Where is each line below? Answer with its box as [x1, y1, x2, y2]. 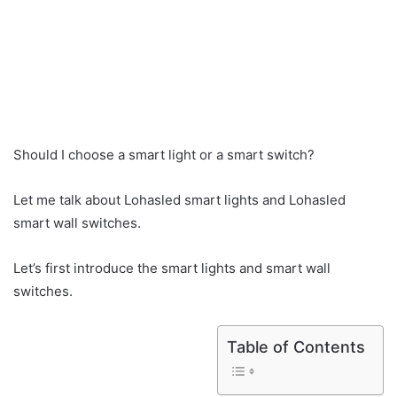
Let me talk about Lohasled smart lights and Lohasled [13, 191, 346, 208]
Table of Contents [227, 337, 365, 356]
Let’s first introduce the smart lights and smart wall [13, 259, 331, 276]
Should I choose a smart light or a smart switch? [13, 145, 315, 163]
